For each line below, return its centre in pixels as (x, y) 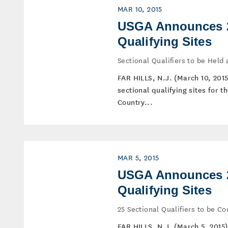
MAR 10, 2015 (140, 9)
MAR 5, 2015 (138, 157)
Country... (135, 102)
